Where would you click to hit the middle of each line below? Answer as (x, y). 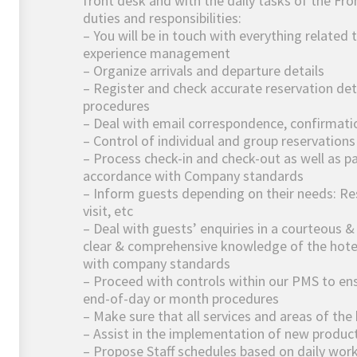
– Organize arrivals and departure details (204, 71)
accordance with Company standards (193, 176)
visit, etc (108, 211)
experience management (157, 53)
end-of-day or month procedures (181, 299)
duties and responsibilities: (162, 18)
